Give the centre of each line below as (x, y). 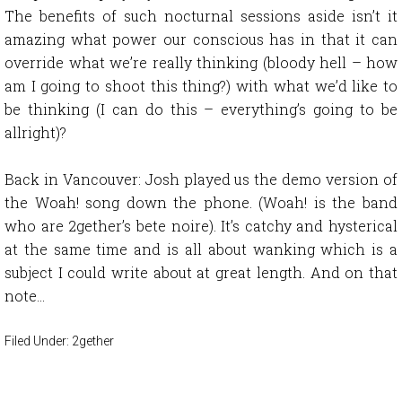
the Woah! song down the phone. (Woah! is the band (201, 203)
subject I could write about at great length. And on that (201, 273)
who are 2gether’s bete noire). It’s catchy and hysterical (201, 226)
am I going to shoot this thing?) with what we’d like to (201, 86)
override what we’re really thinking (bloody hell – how (201, 63)
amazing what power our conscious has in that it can (201, 39)
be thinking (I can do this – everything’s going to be (201, 109)
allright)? (35, 133)
